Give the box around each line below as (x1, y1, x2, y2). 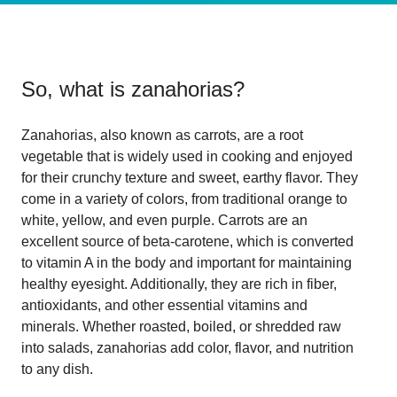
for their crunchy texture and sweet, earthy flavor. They (21, 169, 358, 185)
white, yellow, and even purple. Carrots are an (21, 212, 307, 228)
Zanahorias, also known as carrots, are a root (21, 127, 303, 143)
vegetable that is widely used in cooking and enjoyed (21, 148, 353, 164)
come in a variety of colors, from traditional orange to (21, 191, 347, 206)
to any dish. (21, 361, 93, 377)
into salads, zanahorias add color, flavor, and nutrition (21, 339, 354, 355)
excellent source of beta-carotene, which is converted (21, 233, 354, 249)
